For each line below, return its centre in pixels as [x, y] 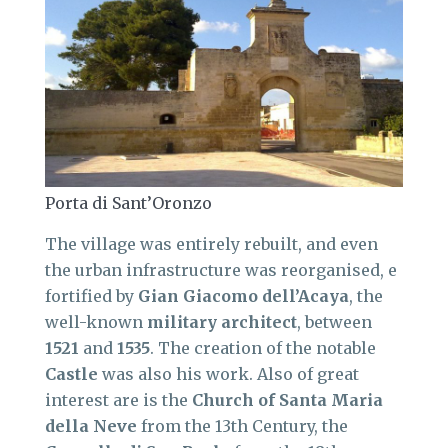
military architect [222, 321]
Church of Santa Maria [287, 399]
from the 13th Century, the [242, 425]
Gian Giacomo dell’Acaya [243, 295]
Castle [73, 373]
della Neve [91, 425]
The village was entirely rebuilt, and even [211, 243]
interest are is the [118, 399]
